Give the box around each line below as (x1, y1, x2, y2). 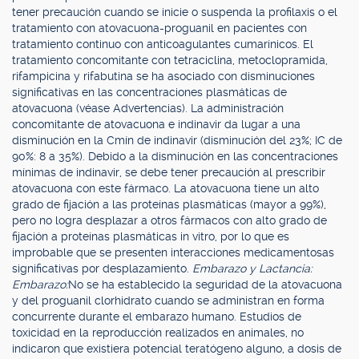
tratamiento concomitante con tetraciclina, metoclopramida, (12, 54, 328, 67)
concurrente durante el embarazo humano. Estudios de (12, 310, 301, 323)
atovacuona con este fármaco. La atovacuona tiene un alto (12, 182, 319, 195)
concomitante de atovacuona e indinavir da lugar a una (12, 118, 301, 131)
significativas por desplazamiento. (12, 262, 192, 275)
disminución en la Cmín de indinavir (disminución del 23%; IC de (12, 134, 342, 147)
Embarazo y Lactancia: (192, 262, 313, 275)
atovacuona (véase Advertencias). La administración (12, 102, 284, 115)
